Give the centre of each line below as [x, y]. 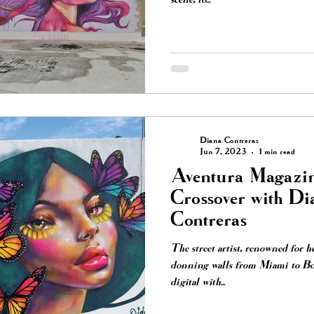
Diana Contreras [229, 141]
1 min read [277, 152]
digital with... [198, 283]
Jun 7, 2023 [223, 152]
